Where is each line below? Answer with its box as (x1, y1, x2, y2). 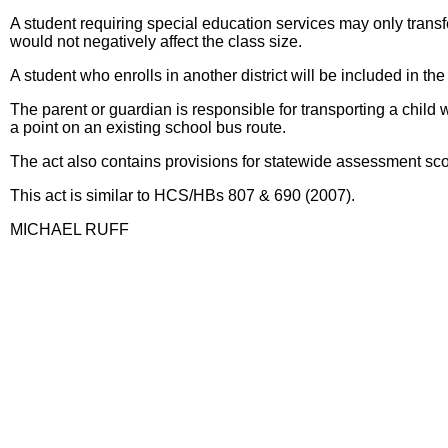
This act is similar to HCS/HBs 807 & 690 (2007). (10, 187, 355, 204)
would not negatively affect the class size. (10, 33, 302, 50)
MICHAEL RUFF (10, 221, 129, 238)
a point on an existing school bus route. (10, 119, 286, 136)
